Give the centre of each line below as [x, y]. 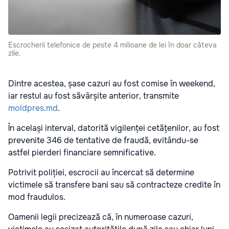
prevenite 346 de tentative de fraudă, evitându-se [103, 141]
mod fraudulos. [37, 197]
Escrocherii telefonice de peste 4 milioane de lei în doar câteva [112, 45]
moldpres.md [33, 108]
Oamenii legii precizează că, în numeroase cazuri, [101, 217]
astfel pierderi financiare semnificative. [82, 153]
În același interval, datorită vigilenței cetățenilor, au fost [114, 128]
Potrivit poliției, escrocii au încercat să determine [101, 173]
